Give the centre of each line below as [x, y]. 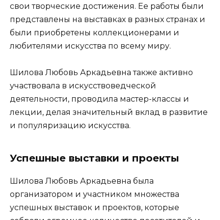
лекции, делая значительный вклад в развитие [109, 112]
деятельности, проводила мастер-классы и [99, 99]
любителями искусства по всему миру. [90, 46]
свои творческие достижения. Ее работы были [107, 6]
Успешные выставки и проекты [95, 158]
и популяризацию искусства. [70, 126]
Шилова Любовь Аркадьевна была [82, 181]
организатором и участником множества [95, 194]
